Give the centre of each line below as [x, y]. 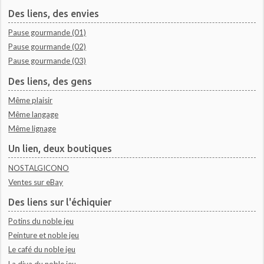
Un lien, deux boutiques [60, 149]
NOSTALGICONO [39, 168]
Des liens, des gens [50, 81]
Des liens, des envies [54, 14]
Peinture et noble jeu [44, 235]
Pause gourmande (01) [47, 33]
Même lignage [32, 129]
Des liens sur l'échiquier [60, 202]
